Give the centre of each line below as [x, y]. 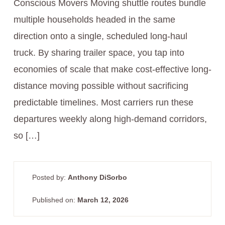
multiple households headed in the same [94, 20]
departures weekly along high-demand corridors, [110, 119]
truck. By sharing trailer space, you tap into [99, 53]
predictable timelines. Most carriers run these [103, 103]
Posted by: [50, 178]
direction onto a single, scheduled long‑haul [100, 36]
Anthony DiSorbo [97, 178]
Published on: [54, 200]
